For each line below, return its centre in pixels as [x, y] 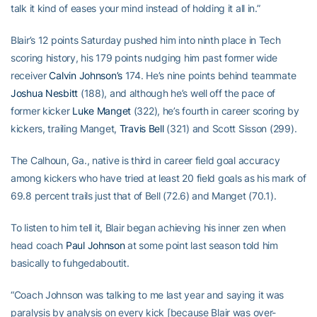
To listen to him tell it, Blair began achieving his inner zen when [148, 227]
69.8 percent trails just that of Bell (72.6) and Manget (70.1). [144, 196]
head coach [38, 245]
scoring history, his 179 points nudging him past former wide [144, 58]
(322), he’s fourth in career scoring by [215, 111]
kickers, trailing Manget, [65, 128]
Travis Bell [142, 128]
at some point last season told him [201, 245]
